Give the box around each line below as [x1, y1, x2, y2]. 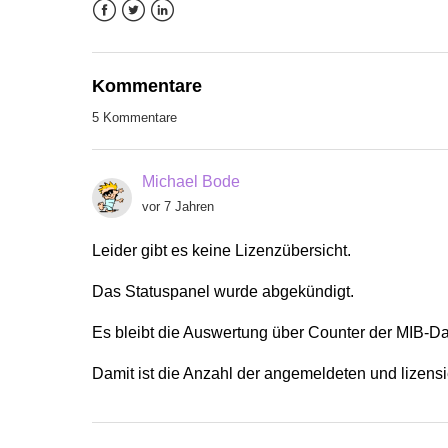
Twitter [121, 24, 168, 42]
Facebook [92, 24, 163, 42]
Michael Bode [142, 173, 240, 190]
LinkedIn [150, 24, 211, 42]
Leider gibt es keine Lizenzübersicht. [92, 242, 351, 259]
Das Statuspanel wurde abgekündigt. [92, 283, 354, 300]
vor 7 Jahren [142, 199, 214, 214]
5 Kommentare [92, 110, 177, 125]
